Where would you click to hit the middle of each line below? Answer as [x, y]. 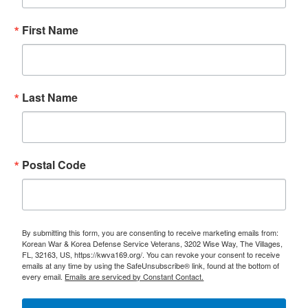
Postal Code [54, 165]
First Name [51, 30]
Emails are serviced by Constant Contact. [134, 276]
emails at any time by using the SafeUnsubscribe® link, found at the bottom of [151, 265]
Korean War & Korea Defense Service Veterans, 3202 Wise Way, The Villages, [153, 243]
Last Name [50, 97]
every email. [44, 276]
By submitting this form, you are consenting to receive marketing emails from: [151, 232]
